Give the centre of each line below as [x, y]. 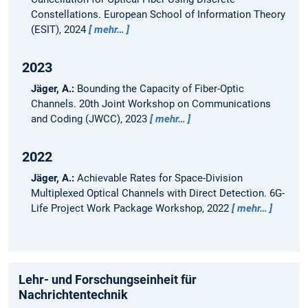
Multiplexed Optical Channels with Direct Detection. [150, 194]
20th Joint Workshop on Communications [175, 104]
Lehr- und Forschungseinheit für [108, 279]
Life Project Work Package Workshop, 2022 [131, 209]
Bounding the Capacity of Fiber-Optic [160, 89]
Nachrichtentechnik [73, 294]
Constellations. [67, 15]
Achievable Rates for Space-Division [159, 178]
